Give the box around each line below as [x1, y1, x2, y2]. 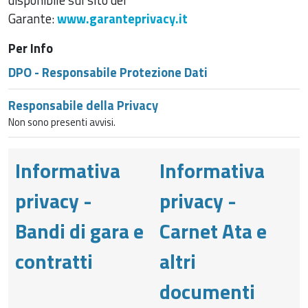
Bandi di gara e [15, 215, 144, 246]
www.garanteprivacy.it [57, 8, 188, 28]
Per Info [8, 38, 53, 58]
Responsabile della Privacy [8, 95, 158, 115]
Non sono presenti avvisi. [8, 113, 115, 130]
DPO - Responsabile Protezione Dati [8, 62, 208, 82]
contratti [15, 245, 93, 276]
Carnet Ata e [159, 215, 267, 246]
